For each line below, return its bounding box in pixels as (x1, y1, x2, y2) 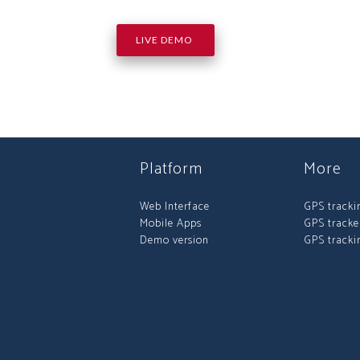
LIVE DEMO (133, 34, 198, 46)
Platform (140, 156, 202, 182)
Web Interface (140, 198, 210, 216)
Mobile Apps (140, 215, 202, 233)
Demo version (140, 231, 209, 250)
